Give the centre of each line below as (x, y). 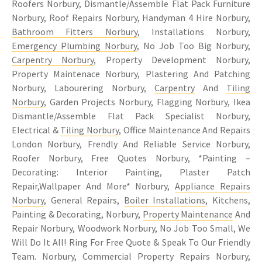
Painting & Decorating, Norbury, (77, 214)
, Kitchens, (228, 200)
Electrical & (36, 130)
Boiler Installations (165, 200)
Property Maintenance (188, 214)
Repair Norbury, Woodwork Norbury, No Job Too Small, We (131, 228)
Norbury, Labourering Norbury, (83, 87)
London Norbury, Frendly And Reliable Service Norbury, (131, 144)
